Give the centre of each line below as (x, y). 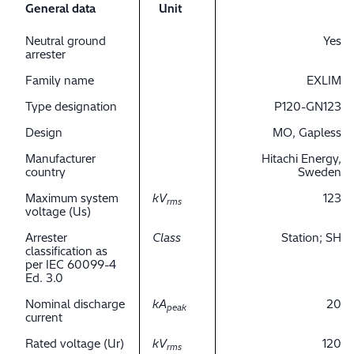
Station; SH (311, 238)
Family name (60, 81)
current (44, 318)
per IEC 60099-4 (71, 265)
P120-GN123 (308, 107)
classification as (66, 252)
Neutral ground (66, 41)
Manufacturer (60, 159)
